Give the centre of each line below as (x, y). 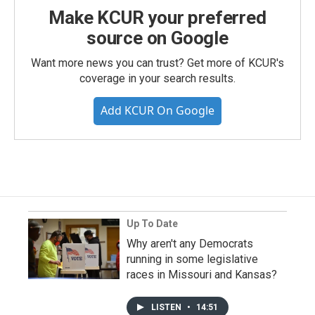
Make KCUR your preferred (157, 18)
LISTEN (167, 308)
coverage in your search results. (157, 79)
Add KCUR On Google (157, 111)
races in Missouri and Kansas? (202, 275)
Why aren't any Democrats (190, 244)
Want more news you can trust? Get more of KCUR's (157, 63)
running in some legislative (192, 259)
